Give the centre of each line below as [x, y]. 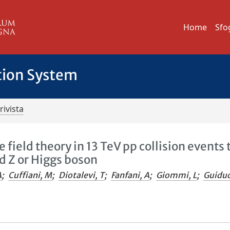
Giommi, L [177, 175]
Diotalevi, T [82, 175]
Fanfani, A [130, 175]
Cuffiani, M [30, 175]
